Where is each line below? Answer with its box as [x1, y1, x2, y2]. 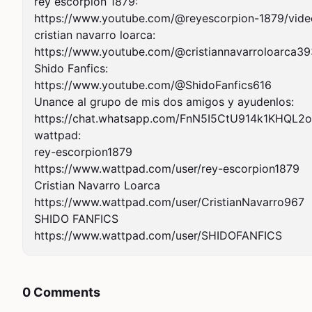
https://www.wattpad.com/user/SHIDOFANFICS [34, 228, 282, 242]
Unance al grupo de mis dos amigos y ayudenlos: [34, 95, 294, 109]
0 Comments [22, 285, 100, 299]
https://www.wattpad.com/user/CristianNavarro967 [34, 195, 304, 209]
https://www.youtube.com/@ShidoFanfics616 [34, 78, 272, 92]
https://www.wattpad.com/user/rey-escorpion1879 [34, 162, 299, 175]
